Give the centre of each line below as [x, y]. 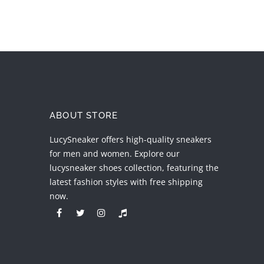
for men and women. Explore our [115, 154]
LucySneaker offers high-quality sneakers [131, 140]
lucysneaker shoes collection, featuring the [134, 168]
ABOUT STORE [84, 116]
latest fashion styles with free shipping [126, 182]
